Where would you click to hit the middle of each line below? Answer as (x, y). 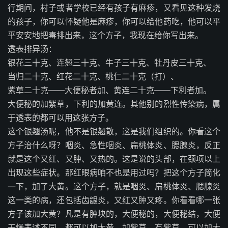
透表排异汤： (32, 49)
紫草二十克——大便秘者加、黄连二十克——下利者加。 (109, 90)
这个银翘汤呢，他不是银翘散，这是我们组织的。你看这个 (114, 131)
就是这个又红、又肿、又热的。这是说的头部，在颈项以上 (114, 159)
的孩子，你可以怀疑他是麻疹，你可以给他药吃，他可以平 (114, 21)
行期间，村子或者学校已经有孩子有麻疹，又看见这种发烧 (114, 8)
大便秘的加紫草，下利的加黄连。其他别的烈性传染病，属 (114, 104)
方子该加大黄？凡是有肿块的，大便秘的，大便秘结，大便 (114, 214)
